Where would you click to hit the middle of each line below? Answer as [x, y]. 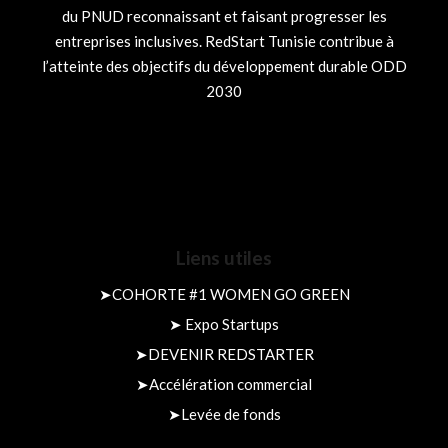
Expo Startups [232, 323]
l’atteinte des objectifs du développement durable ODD [224, 65]
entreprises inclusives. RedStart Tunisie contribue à [224, 40]
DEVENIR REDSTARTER [230, 353]
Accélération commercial [230, 383]
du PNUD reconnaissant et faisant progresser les [224, 15]
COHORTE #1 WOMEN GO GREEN [230, 293]
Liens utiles [224, 257]
